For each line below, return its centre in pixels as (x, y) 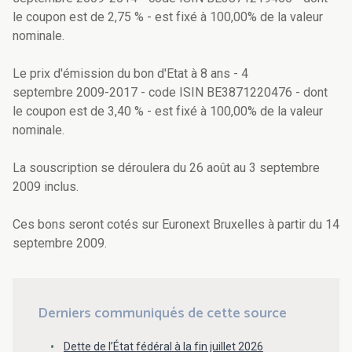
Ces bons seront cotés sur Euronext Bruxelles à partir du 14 (176, 225)
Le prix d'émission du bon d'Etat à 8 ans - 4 (130, 74)
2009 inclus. (46, 187)
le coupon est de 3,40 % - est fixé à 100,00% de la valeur (168, 112)
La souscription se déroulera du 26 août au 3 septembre (166, 168)
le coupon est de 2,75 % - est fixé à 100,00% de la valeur (168, 17)
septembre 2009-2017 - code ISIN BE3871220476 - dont (170, 93)
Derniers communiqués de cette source (162, 314)
